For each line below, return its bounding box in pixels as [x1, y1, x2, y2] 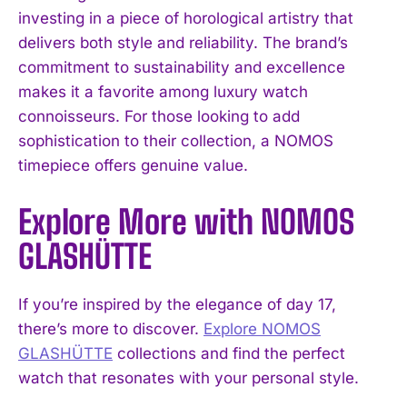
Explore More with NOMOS [18, 202, 354, 242]
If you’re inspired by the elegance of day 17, [18, 294, 336, 313]
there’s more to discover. [18, 319, 203, 338]
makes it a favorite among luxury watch [18, 82, 308, 101]
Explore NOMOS [203, 319, 321, 338]
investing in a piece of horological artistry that [18, 8, 353, 27]
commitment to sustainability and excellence [18, 57, 345, 76]
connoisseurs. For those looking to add [18, 106, 300, 125]
